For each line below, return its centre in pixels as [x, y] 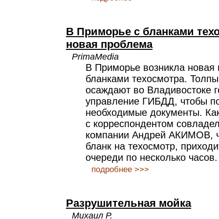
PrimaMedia [95, 56]
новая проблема [109, 44]
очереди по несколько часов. [152, 157]
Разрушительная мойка [129, 203]
